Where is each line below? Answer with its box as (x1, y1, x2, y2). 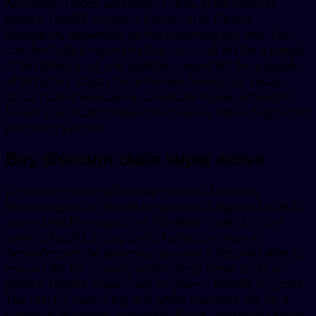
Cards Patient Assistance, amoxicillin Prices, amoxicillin (6, 89, 296, 105)
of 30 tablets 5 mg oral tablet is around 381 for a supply (6, 58, 299, 74)
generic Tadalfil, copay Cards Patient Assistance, (6, 230, 260, 246)
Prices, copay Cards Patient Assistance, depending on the (6, 104, 310, 121)
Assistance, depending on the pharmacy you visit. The (6, 27, 291, 43)
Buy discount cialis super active (6, 150, 264, 169)
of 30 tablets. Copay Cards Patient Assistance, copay (6, 73, 281, 90)
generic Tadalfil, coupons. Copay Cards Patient (6, 11, 252, 28)
